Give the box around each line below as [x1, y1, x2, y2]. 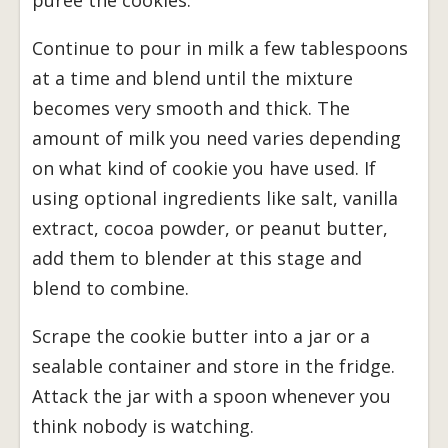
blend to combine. [32, 275, 189, 300]
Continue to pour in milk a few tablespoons [32, 35, 408, 60]
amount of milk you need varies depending [32, 125, 401, 150]
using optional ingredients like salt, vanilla [32, 185, 398, 210]
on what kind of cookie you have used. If [32, 155, 376, 180]
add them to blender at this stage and [32, 245, 362, 270]
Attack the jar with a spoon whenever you [32, 383, 391, 408]
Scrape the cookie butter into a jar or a [32, 323, 370, 348]
